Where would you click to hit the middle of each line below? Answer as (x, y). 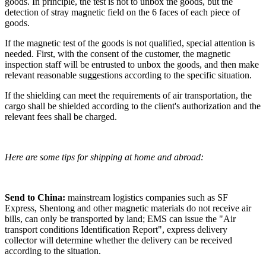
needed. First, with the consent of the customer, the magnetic (118, 53)
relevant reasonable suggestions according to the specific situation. (128, 75)
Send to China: (36, 197)
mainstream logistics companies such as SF (148, 197)
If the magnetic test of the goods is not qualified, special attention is (130, 43)
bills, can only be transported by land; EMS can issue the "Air (120, 218)
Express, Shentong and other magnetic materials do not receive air (128, 208)
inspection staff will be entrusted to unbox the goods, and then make (132, 64)
